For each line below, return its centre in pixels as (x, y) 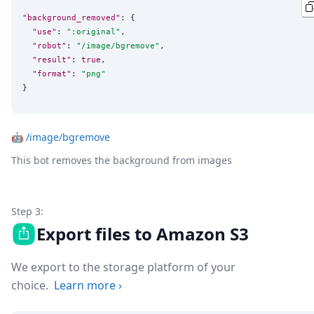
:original (94, 31)
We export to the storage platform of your (123, 267)
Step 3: (27, 212)
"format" (52, 73)
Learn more (85, 286)
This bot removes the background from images (122, 161)
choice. (30, 286)
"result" (52, 59)
